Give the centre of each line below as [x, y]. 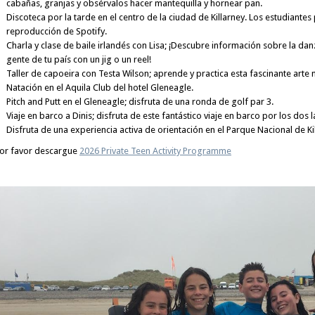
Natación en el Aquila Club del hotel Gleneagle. [100, 88]
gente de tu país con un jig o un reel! [79, 59]
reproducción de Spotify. [57, 31]
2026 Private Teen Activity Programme [155, 151]
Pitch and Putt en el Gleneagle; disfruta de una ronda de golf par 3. [140, 102]
